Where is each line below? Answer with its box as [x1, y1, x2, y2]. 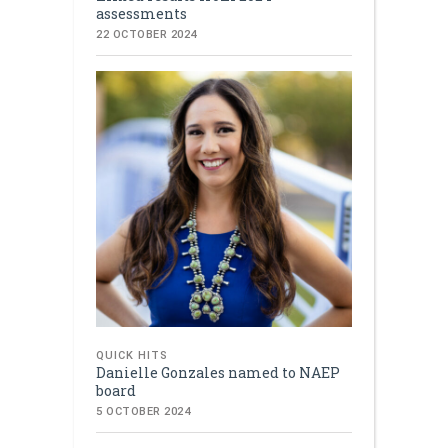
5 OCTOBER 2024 [96, 404, 190, 418]
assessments [96, 3, 187, 23]
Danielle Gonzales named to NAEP [96, 362, 340, 382]
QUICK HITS [96, 348, 168, 362]
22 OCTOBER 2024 [96, 27, 197, 41]
